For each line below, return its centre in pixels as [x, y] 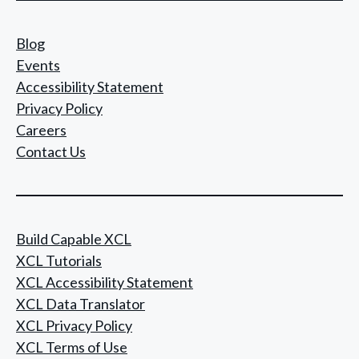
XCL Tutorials [59, 260]
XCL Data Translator [81, 303]
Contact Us [51, 151]
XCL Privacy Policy [74, 325]
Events [38, 65]
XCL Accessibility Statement [105, 282]
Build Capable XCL [74, 238]
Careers [41, 129]
